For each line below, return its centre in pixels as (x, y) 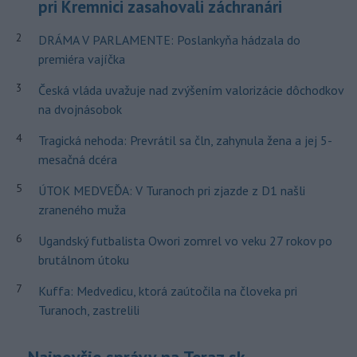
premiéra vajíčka (81, 59)
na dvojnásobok (80, 110)
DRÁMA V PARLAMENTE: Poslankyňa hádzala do (169, 40)
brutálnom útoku (83, 260)
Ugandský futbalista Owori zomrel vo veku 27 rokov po (185, 241)
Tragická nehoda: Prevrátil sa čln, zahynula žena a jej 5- (185, 141)
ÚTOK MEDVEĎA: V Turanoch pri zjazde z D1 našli (171, 191)
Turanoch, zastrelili (88, 310)
